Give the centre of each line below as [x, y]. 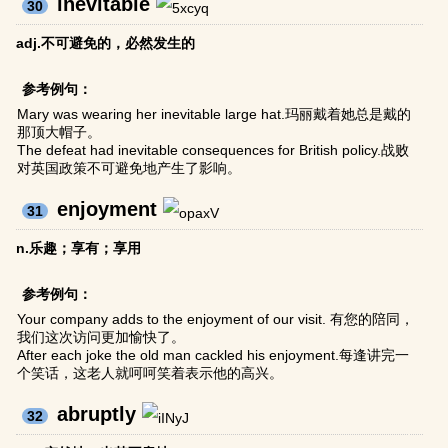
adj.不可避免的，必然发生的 [106, 43]
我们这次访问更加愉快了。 [101, 337]
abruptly [97, 414]
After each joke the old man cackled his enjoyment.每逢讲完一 [213, 355]
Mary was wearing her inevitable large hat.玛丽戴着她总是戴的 [214, 114]
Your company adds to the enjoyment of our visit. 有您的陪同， [216, 319]
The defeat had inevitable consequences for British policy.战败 [213, 150]
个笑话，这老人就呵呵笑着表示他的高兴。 [150, 373]
